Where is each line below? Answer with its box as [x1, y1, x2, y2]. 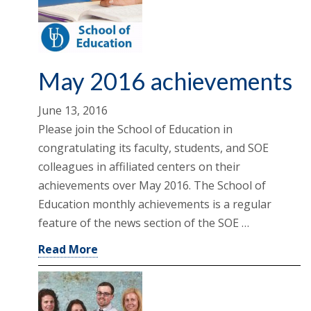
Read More [38, 242, 98, 258]
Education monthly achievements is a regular [38, 196, 271, 212]
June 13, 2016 [38, 103, 108, 119]
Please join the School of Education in [38, 121, 233, 137]
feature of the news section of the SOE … [38, 215, 249, 231]
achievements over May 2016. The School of [38, 178, 266, 194]
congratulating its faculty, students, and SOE [38, 140, 269, 156]
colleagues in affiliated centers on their [38, 159, 240, 175]
